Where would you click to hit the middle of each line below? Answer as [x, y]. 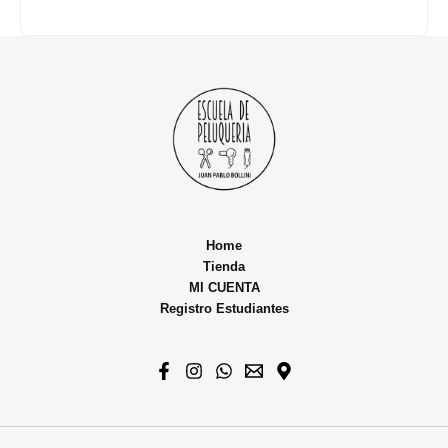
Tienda [224, 266]
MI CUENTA [224, 287]
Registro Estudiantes [224, 308]
